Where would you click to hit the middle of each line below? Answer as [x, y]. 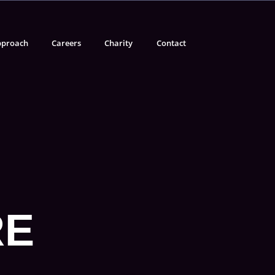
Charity [119, 43]
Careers [67, 43]
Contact [171, 43]
